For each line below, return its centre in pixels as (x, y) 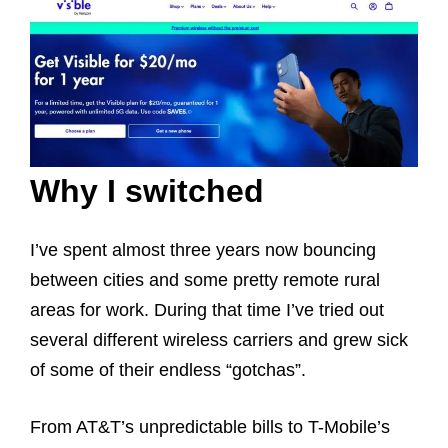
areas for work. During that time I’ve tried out (207, 309)
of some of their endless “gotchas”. (168, 369)
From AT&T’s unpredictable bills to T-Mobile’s (210, 426)
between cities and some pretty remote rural (205, 279)
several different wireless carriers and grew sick (219, 339)
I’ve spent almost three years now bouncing (203, 249)
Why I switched (147, 190)
